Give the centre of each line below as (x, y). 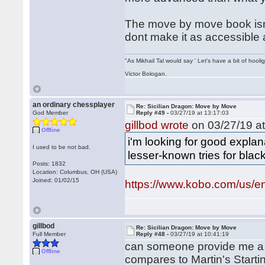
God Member (51, 113)
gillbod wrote (157, 125)
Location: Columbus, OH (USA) (75, 172)
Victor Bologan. (146, 74)
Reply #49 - (153, 113)
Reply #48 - (153, 234)
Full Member (49, 234)
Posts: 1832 (49, 164)
